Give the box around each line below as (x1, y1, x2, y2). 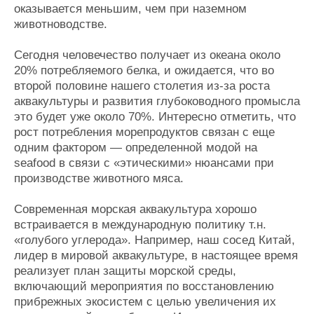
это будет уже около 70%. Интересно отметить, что (14, 109, 296, 123)
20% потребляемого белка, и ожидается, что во (14, 63, 274, 77)
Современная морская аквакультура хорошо (14, 202, 257, 216)
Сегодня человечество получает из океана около (14, 48, 280, 62)
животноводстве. (14, 17, 107, 31)
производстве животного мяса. (14, 171, 184, 185)
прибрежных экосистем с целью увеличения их (14, 294, 276, 308)
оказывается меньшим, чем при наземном (14, 1, 247, 15)
